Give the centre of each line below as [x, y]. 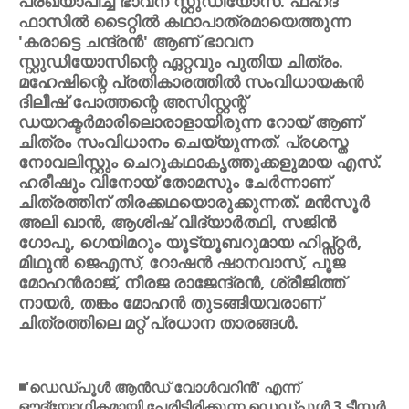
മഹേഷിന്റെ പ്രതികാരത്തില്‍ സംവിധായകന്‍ [191, 81]
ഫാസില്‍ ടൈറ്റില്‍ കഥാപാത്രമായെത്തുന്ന [184, 21]
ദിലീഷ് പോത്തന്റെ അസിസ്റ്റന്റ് [132, 101]
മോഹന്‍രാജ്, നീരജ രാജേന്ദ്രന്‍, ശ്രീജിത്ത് [182, 282]
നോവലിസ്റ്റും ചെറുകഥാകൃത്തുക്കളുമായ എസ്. [200, 162]
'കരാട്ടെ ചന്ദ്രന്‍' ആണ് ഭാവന [136, 41]
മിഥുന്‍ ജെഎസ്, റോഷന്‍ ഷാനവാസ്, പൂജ [182, 262]
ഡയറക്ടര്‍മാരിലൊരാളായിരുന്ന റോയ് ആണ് [190, 121]
